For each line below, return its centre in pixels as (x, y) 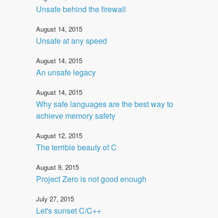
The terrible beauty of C (76, 147)
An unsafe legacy (66, 72)
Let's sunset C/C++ (69, 210)
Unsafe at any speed (72, 40)
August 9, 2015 (57, 167)
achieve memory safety (76, 115)
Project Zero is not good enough (91, 179)
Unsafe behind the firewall (81, 9)
